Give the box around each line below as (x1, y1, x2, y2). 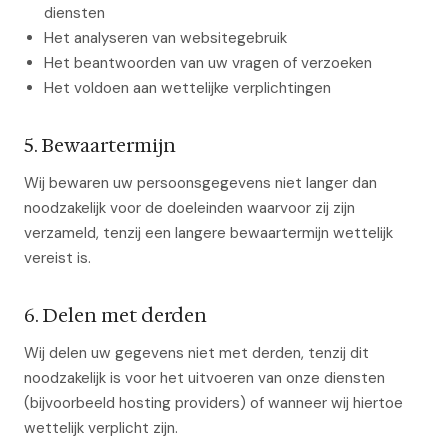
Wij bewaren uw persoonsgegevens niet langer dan (24, 173, 377, 193)
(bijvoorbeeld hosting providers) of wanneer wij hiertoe (24, 393, 403, 413)
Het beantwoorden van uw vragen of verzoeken (44, 53, 372, 73)
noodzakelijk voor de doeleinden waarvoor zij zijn (24, 198, 355, 218)
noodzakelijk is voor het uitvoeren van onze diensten (24, 368, 385, 388)
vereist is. (24, 248, 91, 268)
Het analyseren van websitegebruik (44, 28, 287, 48)
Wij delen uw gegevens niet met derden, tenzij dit (24, 343, 369, 363)
